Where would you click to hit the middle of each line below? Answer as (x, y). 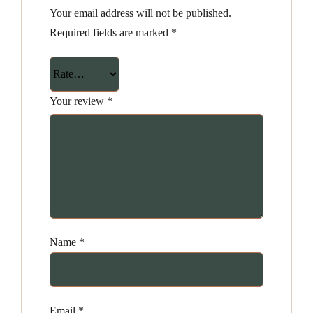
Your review (78, 101)
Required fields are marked (110, 32)
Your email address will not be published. (140, 13)
